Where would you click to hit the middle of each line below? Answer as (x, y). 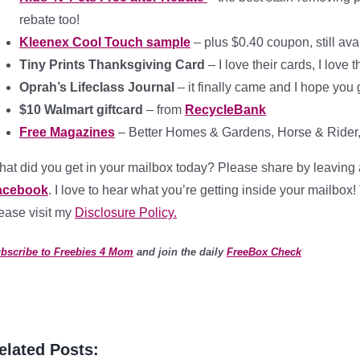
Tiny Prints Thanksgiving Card (112, 65)
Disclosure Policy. (126, 213)
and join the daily (180, 252)
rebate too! (49, 20)
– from (164, 110)
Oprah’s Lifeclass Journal (98, 87)
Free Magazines (67, 132)
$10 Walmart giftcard (81, 110)
